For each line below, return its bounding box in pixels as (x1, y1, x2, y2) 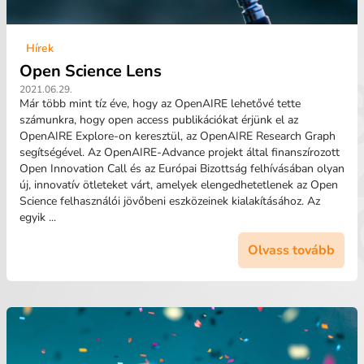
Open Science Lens (19, 60, 162, 82)
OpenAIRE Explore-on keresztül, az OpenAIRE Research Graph (19, 128, 336, 144)
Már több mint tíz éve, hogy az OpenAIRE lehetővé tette (19, 96, 301, 111)
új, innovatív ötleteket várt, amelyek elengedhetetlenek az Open (19, 177, 338, 193)
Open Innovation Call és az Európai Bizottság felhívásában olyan (19, 161, 344, 176)
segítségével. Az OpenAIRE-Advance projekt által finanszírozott (19, 145, 340, 160)
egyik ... (19, 210, 56, 225)
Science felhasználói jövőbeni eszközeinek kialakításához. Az (19, 193, 320, 209)
